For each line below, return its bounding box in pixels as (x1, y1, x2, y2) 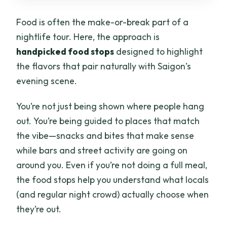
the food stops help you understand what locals (16, 173, 209, 185)
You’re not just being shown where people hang (16, 100, 205, 112)
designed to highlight (114, 45, 203, 57)
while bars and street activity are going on (16, 144, 188, 156)
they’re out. (16, 203, 62, 215)
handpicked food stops (16, 45, 115, 57)
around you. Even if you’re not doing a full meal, (16, 159, 208, 171)
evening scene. (16, 74, 78, 87)
